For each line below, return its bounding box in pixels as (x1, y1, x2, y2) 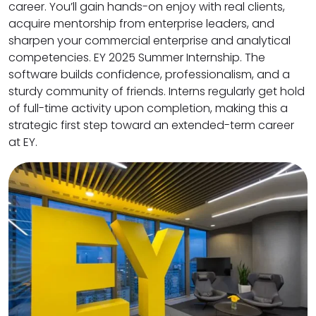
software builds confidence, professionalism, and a (8, 66, 290, 83)
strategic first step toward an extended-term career (8, 116, 294, 133)
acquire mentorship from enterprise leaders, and (8, 15, 274, 32)
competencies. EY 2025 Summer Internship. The (8, 49, 265, 66)
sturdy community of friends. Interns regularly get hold (8, 83, 305, 99)
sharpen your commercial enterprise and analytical (8, 32, 291, 49)
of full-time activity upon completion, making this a (8, 99, 288, 116)
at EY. (8, 133, 37, 150)
